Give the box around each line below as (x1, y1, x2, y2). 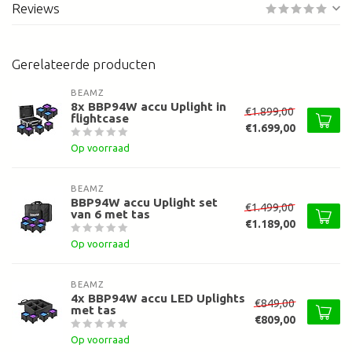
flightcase (71, 112, 129, 126)
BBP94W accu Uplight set (71, 196, 218, 210)
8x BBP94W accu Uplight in (71, 100, 226, 114)
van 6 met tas (71, 207, 150, 222)
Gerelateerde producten (12, 57, 156, 72)
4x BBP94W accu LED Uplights (71, 291, 245, 306)
